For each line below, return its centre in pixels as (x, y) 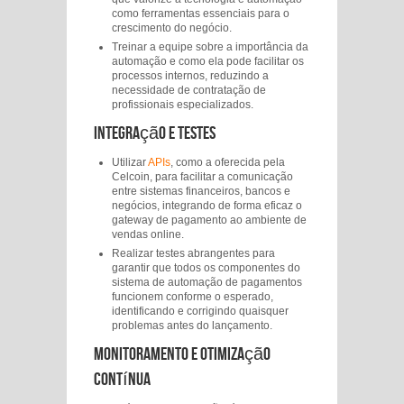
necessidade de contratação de (189, 90)
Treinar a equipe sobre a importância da (210, 47)
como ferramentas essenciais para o (201, 14)
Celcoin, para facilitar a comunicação (202, 177)
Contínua (122, 380)
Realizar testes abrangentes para (193, 253)
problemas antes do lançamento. (192, 326)
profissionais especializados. (183, 105)
